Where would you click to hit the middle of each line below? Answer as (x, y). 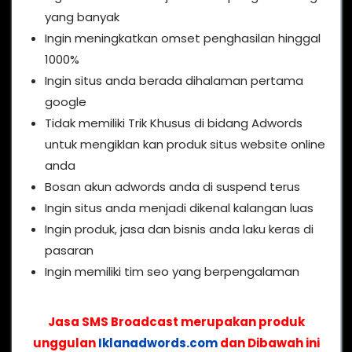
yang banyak (82, 17)
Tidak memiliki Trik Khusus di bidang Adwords (174, 123)
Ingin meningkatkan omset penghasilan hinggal (183, 38)
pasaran (69, 251)
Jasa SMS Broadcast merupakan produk (176, 322)
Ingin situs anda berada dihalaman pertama (174, 81)
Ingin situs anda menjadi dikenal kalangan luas (179, 208)
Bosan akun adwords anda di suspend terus (172, 187)
